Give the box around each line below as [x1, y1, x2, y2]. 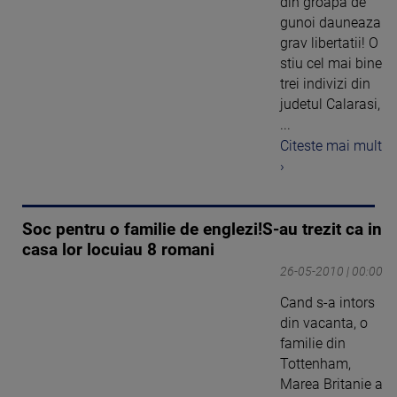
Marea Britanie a [280, 376, 383, 393]
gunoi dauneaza [280, 13, 381, 31]
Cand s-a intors [280, 294, 375, 312]
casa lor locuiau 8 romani [22, 240, 214, 261]
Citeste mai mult [280, 137, 382, 155]
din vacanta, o [280, 315, 368, 332]
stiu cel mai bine [280, 54, 382, 72]
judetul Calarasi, [280, 95, 380, 113]
